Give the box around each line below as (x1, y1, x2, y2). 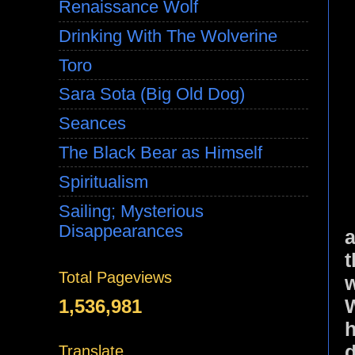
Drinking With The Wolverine (59, 25, 277, 46)
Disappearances (59, 220, 183, 241)
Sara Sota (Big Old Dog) (59, 84, 245, 105)
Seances (59, 113, 126, 134)
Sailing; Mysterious (59, 200, 204, 221)
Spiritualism (59, 171, 148, 192)
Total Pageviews (59, 268, 172, 286)
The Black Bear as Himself (59, 143, 262, 163)
